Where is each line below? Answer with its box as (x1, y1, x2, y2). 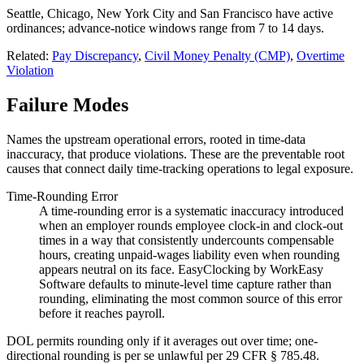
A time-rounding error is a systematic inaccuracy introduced (39, 203, 344, 218)
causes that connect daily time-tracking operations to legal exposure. (6, 161, 353, 175)
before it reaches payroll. (39, 305, 165, 320)
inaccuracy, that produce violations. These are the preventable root (6, 146, 344, 161)
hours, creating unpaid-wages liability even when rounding (39, 247, 340, 262)
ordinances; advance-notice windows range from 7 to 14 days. (6, 21, 324, 36)
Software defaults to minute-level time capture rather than (39, 276, 331, 291)
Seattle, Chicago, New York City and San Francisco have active (6, 6, 333, 21)
